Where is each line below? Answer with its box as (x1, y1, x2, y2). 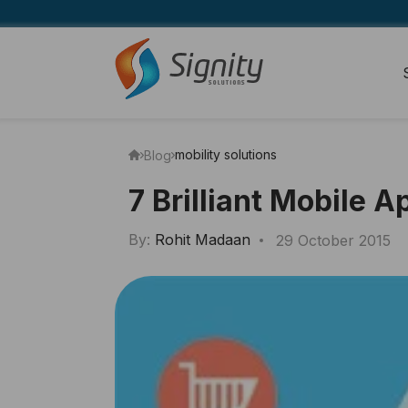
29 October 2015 (276, 230, 391, 250)
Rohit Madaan (155, 230, 250, 249)
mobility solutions (175, 147, 277, 162)
